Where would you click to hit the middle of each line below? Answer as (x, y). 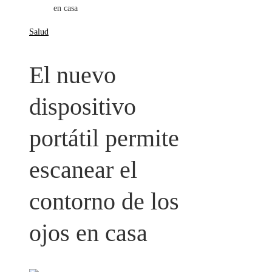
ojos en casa (88, 233)
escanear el (83, 170)
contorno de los (104, 202)
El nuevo (73, 75)
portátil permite (104, 138)
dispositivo (83, 107)
